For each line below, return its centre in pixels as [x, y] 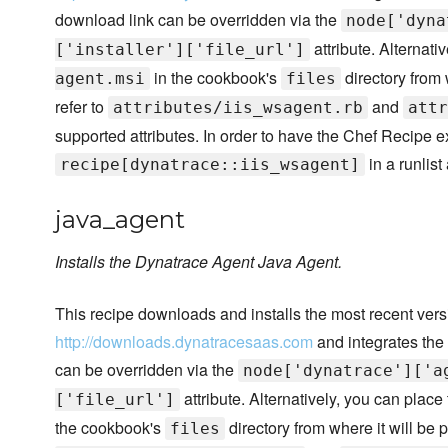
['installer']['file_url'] [180, 50]
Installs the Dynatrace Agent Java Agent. [198, 262]
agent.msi [100, 79]
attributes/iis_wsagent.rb [238, 108]
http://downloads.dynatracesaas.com [184, 342]
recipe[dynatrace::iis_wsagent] [210, 165]
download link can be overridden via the [198, 20]
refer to [81, 107]
